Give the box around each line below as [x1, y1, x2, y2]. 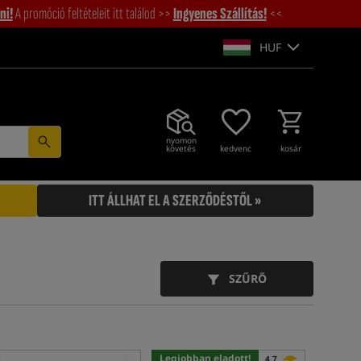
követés [165, 143, 196, 154]
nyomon [165, 135, 197, 146]
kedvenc [220, 143, 251, 154]
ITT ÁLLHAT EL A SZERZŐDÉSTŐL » [89, 191, 261, 210]
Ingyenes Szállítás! [172, 4, 267, 23]
